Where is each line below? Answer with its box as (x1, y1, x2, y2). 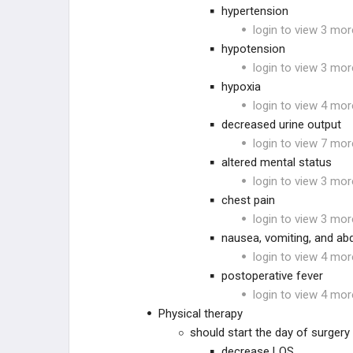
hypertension (221, 4, 288, 18)
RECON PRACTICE (104, 84, 184, 96)
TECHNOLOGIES (104, 133, 176, 146)
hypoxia (221, 80, 261, 94)
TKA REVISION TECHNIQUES (104, 52, 231, 64)
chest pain (221, 193, 275, 207)
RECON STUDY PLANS (104, 203, 204, 215)
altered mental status (221, 155, 332, 169)
